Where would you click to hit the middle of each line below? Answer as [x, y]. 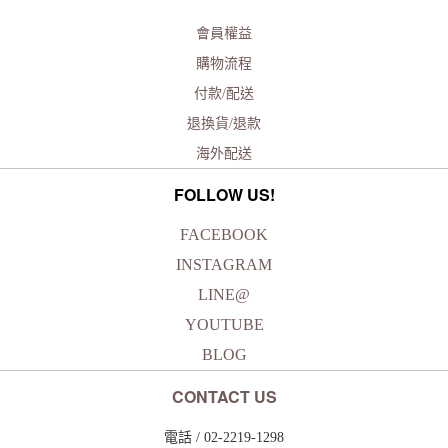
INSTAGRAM [224, 264]
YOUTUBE [224, 324]
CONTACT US [224, 396]
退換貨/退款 [224, 123]
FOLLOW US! [224, 194]
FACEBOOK [224, 234]
